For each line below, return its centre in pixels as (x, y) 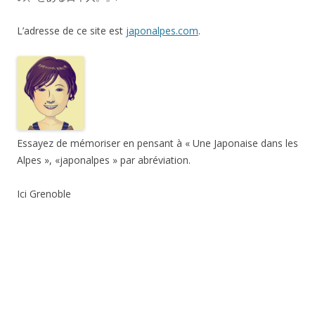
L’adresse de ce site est (71, 30)
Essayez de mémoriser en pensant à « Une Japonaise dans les (157, 143)
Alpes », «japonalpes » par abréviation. (104, 160)
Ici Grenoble (44, 194)
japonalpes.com (162, 30)
